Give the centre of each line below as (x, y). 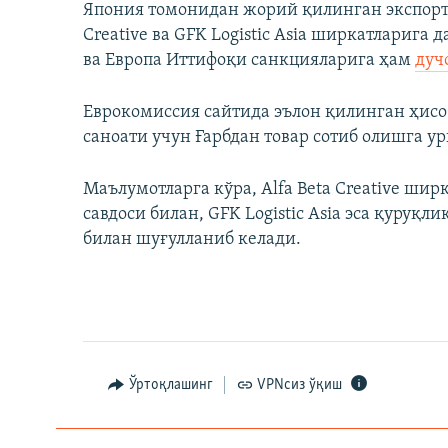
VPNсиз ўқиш (299, 385)
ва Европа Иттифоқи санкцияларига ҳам (249, 61)
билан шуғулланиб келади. (192, 240)
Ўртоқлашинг (170, 385)
